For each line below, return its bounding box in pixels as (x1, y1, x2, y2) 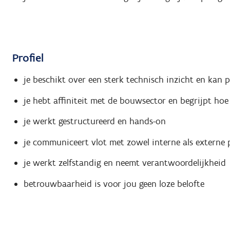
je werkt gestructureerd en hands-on (23, 116, 166, 127)
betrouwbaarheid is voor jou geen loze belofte (23, 178, 204, 189)
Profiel (12, 50, 44, 65)
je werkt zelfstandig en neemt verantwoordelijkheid (23, 157, 226, 169)
